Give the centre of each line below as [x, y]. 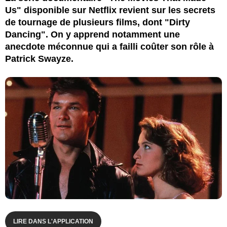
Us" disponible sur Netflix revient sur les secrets [110, 10]
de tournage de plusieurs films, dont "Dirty [98, 22]
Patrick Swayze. [39, 59]
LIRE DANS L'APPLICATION [53, 221]
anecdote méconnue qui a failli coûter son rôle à [109, 46]
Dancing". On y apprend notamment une [92, 34]
